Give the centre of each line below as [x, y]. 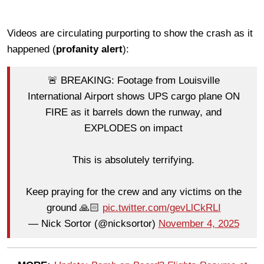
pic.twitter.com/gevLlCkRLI [161, 208]
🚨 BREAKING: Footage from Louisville [133, 81]
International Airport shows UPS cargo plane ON [133, 97]
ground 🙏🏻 [74, 208]
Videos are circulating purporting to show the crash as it [130, 33]
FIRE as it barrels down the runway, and [133, 113]
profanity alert [89, 49]
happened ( [32, 49]
